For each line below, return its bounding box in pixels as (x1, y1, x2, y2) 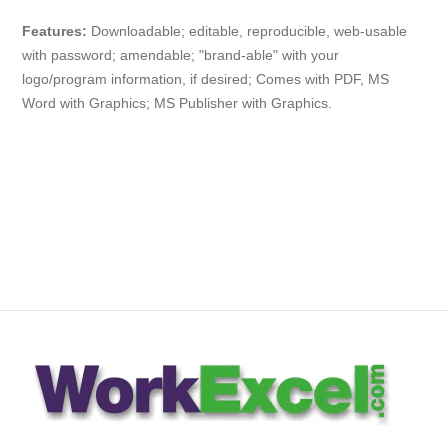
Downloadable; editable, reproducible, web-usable (91, 23, 408, 39)
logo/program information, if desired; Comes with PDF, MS (22, 71, 390, 87)
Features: (22, 23, 88, 39)
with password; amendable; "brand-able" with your (22, 47, 340, 63)
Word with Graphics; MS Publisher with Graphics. (22, 95, 333, 111)
